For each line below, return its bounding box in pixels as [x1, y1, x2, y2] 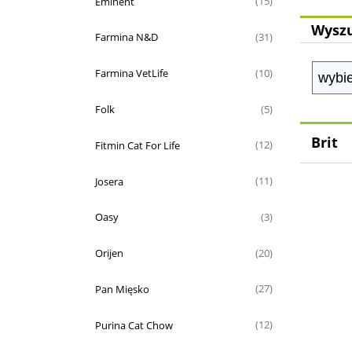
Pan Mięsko [95, 281, 149, 296]
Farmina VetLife [95, 66, 168, 81]
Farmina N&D [95, 30, 158, 45]
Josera [95, 174, 123, 189]
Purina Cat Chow [95, 317, 173, 332]
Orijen [95, 246, 123, 261]
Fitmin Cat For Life [95, 137, 180, 152]
